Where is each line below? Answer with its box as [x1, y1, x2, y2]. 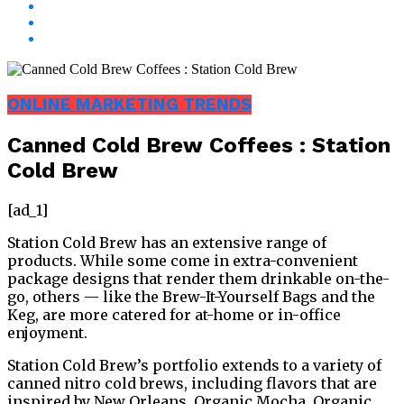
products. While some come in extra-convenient [7, 251, 358, 270]
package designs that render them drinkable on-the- [7, 269, 390, 288]
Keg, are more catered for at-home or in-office [7, 305, 341, 324]
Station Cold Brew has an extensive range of [7, 233, 326, 252]
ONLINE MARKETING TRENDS [7, 95, 252, 115]
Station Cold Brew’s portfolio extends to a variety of [7, 355, 381, 374]
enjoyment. [7, 323, 87, 342]
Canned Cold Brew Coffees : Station [7, 132, 390, 158]
